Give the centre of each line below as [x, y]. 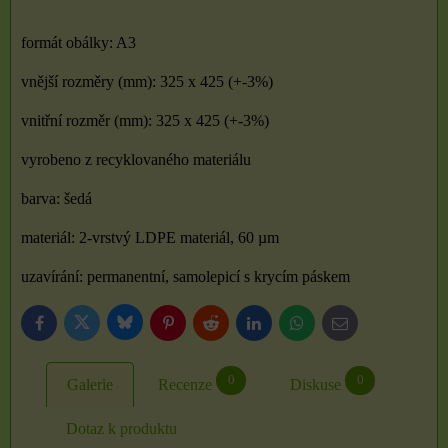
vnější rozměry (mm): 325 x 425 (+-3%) [147, 82]
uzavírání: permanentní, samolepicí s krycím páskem [185, 277]
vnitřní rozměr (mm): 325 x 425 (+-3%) [145, 121]
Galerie [90, 385]
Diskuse [315, 385]
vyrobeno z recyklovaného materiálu [136, 160]
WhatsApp [324, 327]
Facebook [64, 327]
